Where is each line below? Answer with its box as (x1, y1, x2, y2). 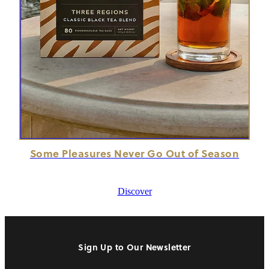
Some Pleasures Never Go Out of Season (29, 145, 240, 160)
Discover (117, 186, 152, 196)
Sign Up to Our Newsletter (78, 240, 191, 253)
